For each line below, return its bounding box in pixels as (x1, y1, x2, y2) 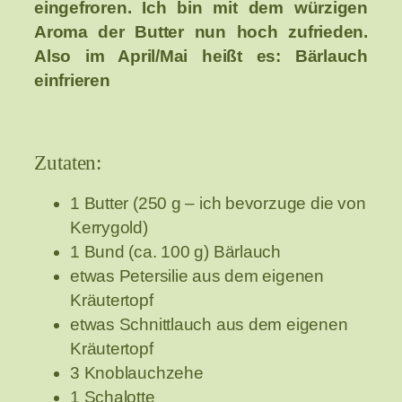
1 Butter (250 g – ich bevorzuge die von (70, 194, 366, 214)
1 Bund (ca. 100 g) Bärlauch (70, 242, 282, 262)
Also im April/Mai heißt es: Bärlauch (34, 47, 368, 66)
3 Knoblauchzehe (70, 363, 204, 383)
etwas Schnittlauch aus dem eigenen (70, 315, 348, 335)
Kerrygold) (70, 218, 148, 238)
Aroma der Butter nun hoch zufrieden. (34, 22, 368, 42)
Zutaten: (34, 150, 102, 174)
